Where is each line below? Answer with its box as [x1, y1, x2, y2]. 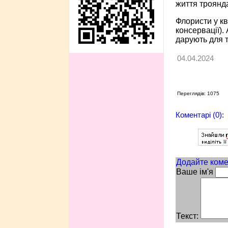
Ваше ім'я [176, 167, 213, 176]
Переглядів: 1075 [177, 90, 219, 96]
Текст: [176, 211, 198, 220]
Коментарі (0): [175, 110, 224, 119]
